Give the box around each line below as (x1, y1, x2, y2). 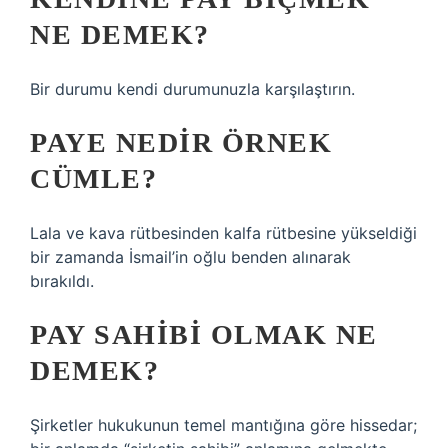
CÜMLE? (30, 163, 157, 194)
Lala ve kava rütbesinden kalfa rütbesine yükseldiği (30, 223, 417, 243)
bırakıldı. (30, 271, 94, 291)
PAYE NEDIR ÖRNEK (30, 127, 332, 158)
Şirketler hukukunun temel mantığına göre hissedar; (30, 415, 417, 435)
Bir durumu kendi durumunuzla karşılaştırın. (30, 79, 355, 99)
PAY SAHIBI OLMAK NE (30, 319, 378, 350)
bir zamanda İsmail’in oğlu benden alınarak (30, 247, 351, 267)
